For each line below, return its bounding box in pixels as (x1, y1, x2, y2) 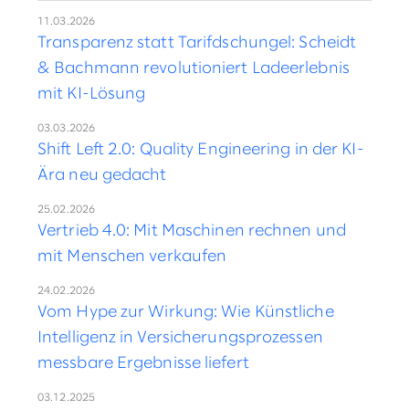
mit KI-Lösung (37, 86, 146, 102)
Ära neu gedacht (37, 167, 167, 184)
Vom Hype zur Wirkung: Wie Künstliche (37, 304, 334, 320)
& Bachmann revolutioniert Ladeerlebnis (37, 60, 350, 77)
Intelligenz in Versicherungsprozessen (37, 330, 323, 346)
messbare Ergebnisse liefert (37, 355, 249, 372)
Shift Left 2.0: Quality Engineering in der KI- (37, 142, 364, 158)
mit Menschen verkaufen (37, 248, 227, 265)
